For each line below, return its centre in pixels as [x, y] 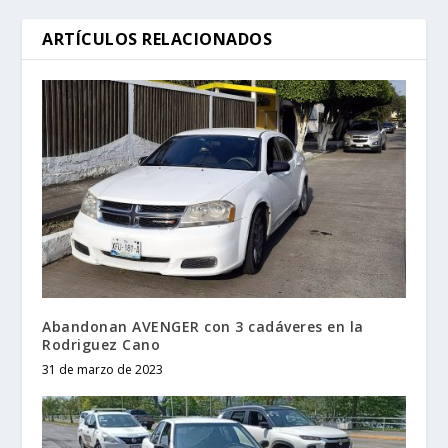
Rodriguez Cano [101, 344]
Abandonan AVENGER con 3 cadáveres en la [203, 326]
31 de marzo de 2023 [103, 369]
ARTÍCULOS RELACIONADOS [157, 38]
